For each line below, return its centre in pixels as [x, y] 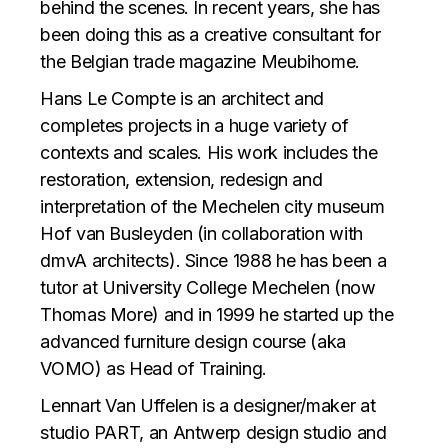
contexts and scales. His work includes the [209, 152]
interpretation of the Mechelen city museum [212, 206]
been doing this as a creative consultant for [210, 34]
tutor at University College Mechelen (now [208, 287]
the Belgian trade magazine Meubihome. [200, 61]
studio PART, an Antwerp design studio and [213, 432]
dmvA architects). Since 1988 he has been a [213, 260]
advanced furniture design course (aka [193, 341]
